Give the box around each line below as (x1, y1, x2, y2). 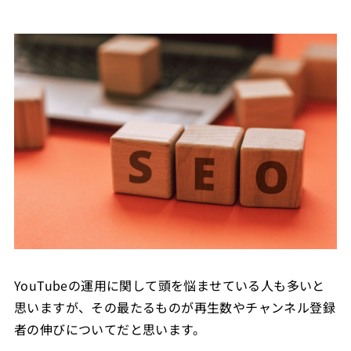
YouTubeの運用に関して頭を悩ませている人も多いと (13, 275, 325, 295)
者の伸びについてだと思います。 (13, 319, 205, 338)
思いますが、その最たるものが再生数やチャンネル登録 (13, 297, 335, 317)
